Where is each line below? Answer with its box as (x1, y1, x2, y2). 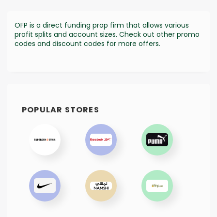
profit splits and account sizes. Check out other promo (15, 29, 200, 39)
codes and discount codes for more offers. (15, 38, 160, 48)
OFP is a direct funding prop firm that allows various (15, 20, 189, 30)
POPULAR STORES (22, 104, 99, 115)
